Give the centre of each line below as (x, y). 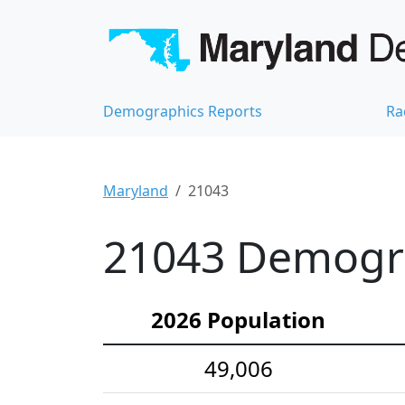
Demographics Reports (183, 111)
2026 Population (238, 319)
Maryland (136, 190)
